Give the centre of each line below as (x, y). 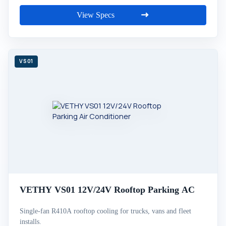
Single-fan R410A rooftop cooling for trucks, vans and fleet (105, 211)
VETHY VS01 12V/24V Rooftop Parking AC (107, 190)
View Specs (96, 15)
